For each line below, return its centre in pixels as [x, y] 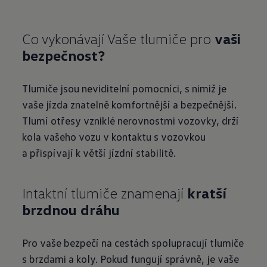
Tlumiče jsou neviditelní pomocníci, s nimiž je [125, 88]
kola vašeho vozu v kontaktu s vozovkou [114, 136]
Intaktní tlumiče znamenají [105, 193]
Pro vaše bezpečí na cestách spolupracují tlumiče [133, 243]
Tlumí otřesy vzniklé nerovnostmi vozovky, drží [131, 120]
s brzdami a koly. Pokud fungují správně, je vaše [131, 259]
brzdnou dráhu [71, 209]
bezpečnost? [64, 55]
